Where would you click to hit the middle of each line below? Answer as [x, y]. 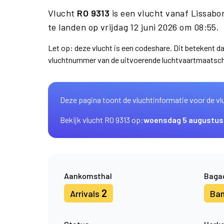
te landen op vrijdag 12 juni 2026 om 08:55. [134, 27]
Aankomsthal [88, 176]
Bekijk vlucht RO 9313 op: [102, 120]
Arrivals [86, 193]
